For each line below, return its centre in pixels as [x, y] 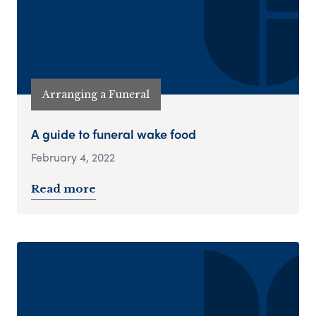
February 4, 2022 [73, 157]
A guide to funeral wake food [114, 134]
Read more [63, 189]
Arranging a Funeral [96, 94]
